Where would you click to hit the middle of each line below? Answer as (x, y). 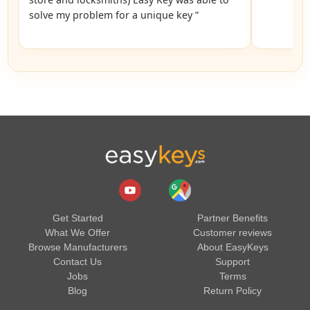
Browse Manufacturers (77, 247)
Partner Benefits (232, 218)
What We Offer (77, 232)
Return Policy (232, 290)
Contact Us (77, 261)
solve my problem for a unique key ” (113, 15)
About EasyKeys (232, 247)
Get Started (77, 218)
